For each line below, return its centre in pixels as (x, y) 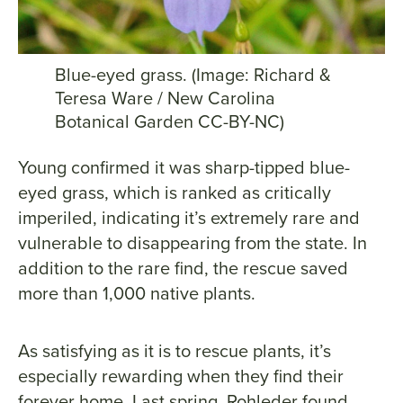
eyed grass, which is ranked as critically (175, 193)
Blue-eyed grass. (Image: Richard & (193, 75)
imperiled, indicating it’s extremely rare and (189, 218)
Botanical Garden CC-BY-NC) (169, 122)
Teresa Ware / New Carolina (165, 99)
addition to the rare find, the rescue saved (183, 269)
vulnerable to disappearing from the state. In (193, 243)
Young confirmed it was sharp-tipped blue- (184, 168)
